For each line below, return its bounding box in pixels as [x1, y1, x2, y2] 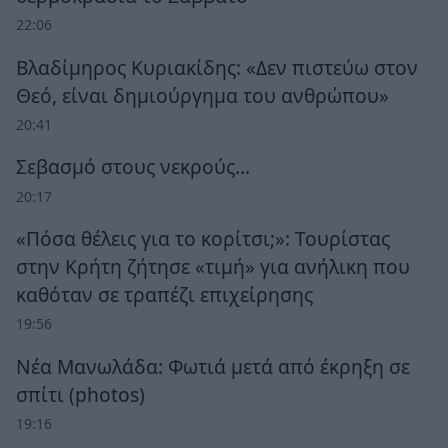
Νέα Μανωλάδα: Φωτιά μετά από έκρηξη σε [16, 352, 410, 380]
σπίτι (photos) [16, 380, 145, 408]
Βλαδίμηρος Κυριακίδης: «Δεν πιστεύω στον [16, 53, 418, 81]
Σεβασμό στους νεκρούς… [16, 153, 250, 181]
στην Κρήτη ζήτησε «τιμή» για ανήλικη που [16, 253, 410, 281]
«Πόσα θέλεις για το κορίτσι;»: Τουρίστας [16, 225, 390, 253]
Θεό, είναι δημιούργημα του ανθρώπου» [16, 81, 389, 109]
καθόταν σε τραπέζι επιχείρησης [16, 281, 313, 309]
